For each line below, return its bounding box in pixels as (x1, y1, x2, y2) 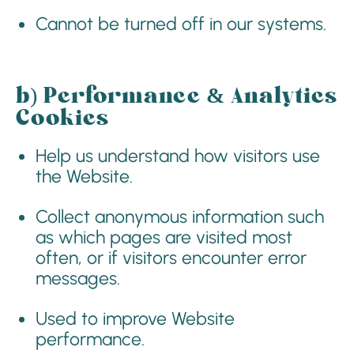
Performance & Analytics (43, 85, 337, 107)
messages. (36, 267, 120, 289)
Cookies (16, 107, 109, 130)
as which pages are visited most (36, 226, 292, 248)
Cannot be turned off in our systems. (36, 13, 326, 35)
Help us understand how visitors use (36, 145, 320, 167)
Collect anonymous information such (36, 205, 324, 228)
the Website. (36, 165, 133, 187)
